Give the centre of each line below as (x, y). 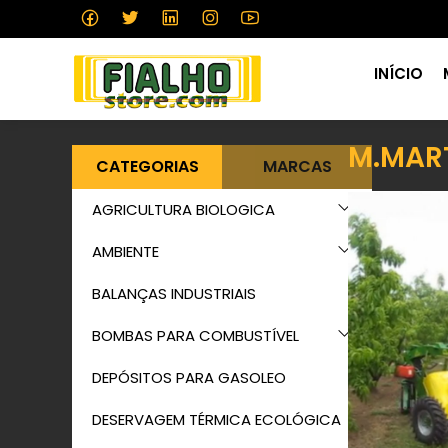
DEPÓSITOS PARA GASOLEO (189, 377)
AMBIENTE (125, 251)
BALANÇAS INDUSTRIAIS (174, 293)
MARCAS (297, 166)
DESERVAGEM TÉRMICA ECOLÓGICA (216, 419)
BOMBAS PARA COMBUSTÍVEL (195, 335)
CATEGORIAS (147, 166)
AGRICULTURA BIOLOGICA (183, 209)
